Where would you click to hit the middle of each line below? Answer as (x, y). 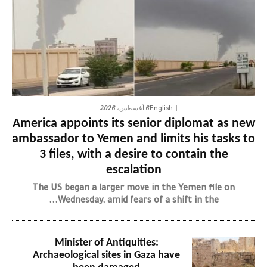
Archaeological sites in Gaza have (107, 256)
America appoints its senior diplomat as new (133, 124)
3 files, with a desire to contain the (133, 155)
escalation (133, 170)
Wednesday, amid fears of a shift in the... (138, 202)
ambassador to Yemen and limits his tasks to (133, 139)
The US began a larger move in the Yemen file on (133, 189)
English (161, 108)
